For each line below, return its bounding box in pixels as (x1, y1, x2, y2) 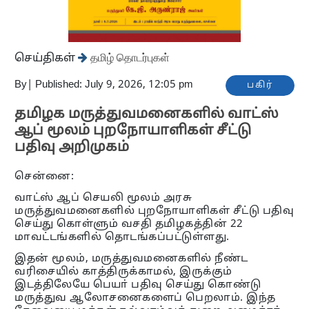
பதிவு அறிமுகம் (14, 139, 130, 157)
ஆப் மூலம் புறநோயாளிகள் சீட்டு (14, 123, 252, 140)
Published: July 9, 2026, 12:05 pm (35, 79, 194, 92)
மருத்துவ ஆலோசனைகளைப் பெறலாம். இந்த (14, 292, 276, 306)
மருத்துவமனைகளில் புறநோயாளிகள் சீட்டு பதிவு (14, 205, 295, 219)
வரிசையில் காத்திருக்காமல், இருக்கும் (14, 266, 232, 279)
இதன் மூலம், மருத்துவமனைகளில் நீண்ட (14, 252, 248, 266)
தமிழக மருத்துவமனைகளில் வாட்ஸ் (14, 106, 279, 123)
